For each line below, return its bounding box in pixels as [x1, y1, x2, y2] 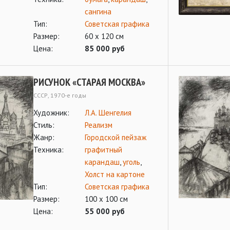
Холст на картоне [85, 169, 145, 179]
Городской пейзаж [85, 132, 146, 142]
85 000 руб [85, 44, 125, 53]
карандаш [85, 157, 120, 167]
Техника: [33, 145, 64, 155]
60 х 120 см [85, 31, 124, 41]
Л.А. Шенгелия [85, 108, 131, 118]
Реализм [85, 120, 112, 130]
